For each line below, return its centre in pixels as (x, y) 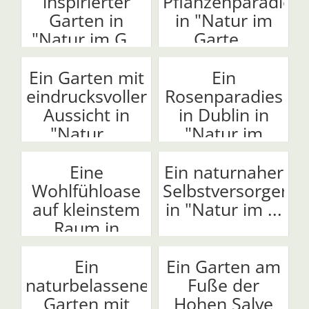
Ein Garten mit (86, 77)
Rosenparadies (223, 96)
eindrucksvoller (86, 96)
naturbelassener (91, 285)
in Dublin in (223, 114)
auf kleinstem (86, 209)
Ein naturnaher (223, 171)
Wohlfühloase (86, 190)
